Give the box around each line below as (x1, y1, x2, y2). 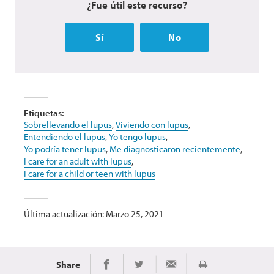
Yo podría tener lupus (24, 143, 106, 155)
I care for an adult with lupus (24, 155, 131, 167)
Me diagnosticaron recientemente (109, 143, 240, 155)
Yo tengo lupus (109, 131, 166, 143)
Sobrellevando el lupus (24, 119, 112, 130)
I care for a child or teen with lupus (24, 168, 155, 179)
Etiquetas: (24, 107, 64, 119)
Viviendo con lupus (116, 119, 188, 130)
